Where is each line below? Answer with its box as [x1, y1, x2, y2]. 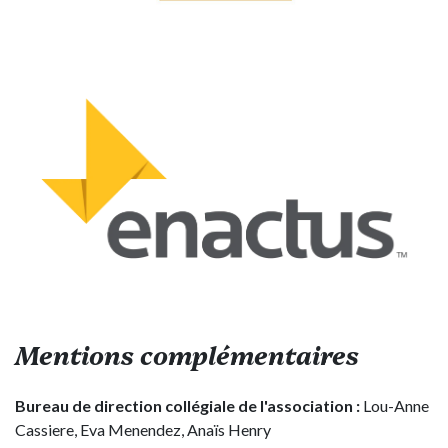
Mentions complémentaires [15, 336, 359, 371]
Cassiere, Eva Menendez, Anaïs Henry [15, 419, 271, 439]
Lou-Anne [360, 395, 429, 415]
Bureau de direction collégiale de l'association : [15, 395, 360, 415]
